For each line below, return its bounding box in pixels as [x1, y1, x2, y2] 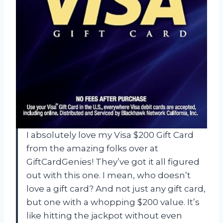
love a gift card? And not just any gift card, [26, 183, 206, 194]
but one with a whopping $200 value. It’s [26, 197, 200, 207]
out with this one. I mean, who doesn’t [26, 170, 191, 180]
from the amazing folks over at [26, 143, 158, 153]
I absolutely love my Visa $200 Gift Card [26, 129, 194, 140]
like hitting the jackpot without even [26, 210, 182, 221]
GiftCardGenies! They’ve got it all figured [26, 156, 200, 167]
